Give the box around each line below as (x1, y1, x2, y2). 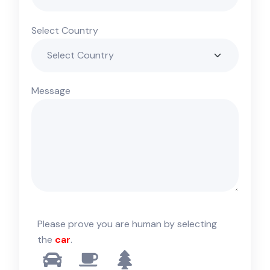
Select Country (31, 24, 98, 37)
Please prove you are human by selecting (37, 217, 217, 230)
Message (31, 84, 71, 97)
